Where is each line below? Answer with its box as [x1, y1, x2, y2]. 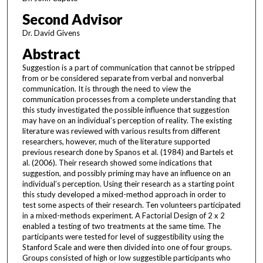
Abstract [22, 45, 80, 63]
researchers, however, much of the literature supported [22, 137, 210, 147]
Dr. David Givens [22, 28, 80, 38]
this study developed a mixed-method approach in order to [22, 190, 226, 200]
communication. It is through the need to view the [22, 84, 191, 94]
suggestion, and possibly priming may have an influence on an [22, 168, 231, 178]
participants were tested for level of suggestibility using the [22, 232, 224, 242]
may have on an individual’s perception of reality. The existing [22, 116, 232, 126]
